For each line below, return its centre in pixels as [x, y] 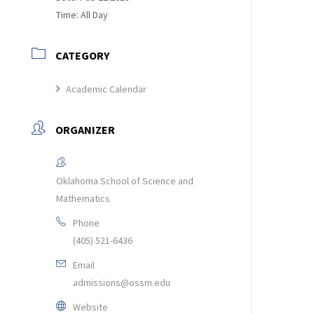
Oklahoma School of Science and [125, 181]
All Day [95, 15]
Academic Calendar [107, 89]
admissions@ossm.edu [122, 282]
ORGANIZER [86, 130]
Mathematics [83, 198]
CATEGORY [83, 55]
